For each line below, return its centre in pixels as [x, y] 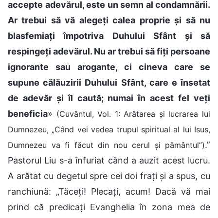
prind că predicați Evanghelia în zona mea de [109, 207]
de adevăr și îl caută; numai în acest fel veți [109, 98]
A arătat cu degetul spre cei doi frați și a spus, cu [109, 176]
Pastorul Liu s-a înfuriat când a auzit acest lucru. [109, 160]
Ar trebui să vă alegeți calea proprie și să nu [109, 20]
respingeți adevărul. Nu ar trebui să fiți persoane [109, 51]
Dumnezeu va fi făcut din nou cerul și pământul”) [106, 145]
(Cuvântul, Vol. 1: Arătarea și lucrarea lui [133, 114]
